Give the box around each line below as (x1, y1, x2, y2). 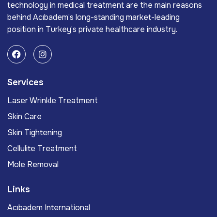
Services (7, 77, 44, 88)
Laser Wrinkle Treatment (7, 95, 98, 106)
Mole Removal (7, 159, 59, 170)
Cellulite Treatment (7, 143, 77, 154)
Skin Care (7, 111, 42, 122)
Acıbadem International (7, 202, 90, 213)
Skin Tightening (7, 127, 62, 138)
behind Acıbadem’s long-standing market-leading (7, 12, 180, 23)
